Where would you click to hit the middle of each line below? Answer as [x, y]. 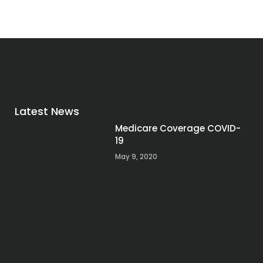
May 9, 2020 [136, 156]
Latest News [47, 111]
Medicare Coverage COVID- [178, 128]
